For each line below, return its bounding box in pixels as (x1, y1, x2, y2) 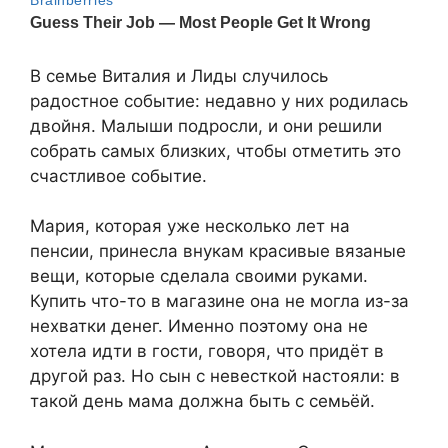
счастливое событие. (30, 165, 207, 186)
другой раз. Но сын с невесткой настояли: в (30, 366, 400, 387)
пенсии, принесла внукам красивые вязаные (30, 241, 406, 262)
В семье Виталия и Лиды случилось (30, 65, 328, 86)
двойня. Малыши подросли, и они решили (30, 115, 382, 136)
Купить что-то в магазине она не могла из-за (30, 291, 409, 312)
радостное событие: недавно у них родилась (30, 90, 408, 111)
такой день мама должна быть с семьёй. (30, 391, 375, 412)
